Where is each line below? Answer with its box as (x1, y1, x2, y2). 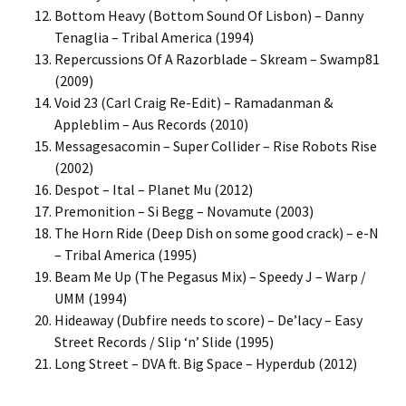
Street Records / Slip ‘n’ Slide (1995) (54, 333, 274, 351)
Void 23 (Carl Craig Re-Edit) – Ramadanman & (54, 93, 333, 111)
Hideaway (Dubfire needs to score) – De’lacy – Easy (54, 311, 362, 329)
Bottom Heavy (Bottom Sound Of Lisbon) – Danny (54, 6, 363, 24)
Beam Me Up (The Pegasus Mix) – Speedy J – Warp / (54, 267, 366, 285)
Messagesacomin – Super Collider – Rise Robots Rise (54, 137, 377, 155)
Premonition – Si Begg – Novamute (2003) (54, 202, 314, 220)
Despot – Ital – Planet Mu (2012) (54, 180, 253, 198)
